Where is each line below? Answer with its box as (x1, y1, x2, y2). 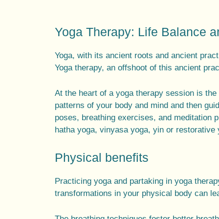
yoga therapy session (116, 88, 194, 98)
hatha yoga (55, 125, 95, 135)
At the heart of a (55, 88, 116, 98)
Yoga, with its (55, 51, 106, 61)
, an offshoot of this (102, 63, 175, 73)
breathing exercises (82, 113, 153, 123)
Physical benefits (55, 150, 149, 164)
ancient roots (106, 51, 153, 61)
